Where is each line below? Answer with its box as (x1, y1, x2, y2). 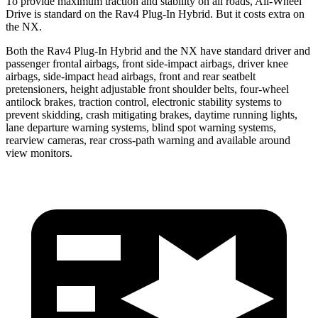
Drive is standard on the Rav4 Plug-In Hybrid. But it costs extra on (6, 7, 305, 20)
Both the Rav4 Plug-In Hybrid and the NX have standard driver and (6, 44, 310, 57)
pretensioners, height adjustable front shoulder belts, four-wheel (6, 82, 289, 95)
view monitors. (6, 146, 72, 159)
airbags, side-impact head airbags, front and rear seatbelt (6, 70, 256, 82)
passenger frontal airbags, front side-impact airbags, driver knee (6, 57, 288, 70)
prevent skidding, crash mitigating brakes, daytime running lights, (6, 108, 297, 121)
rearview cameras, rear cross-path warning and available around (6, 133, 290, 146)
